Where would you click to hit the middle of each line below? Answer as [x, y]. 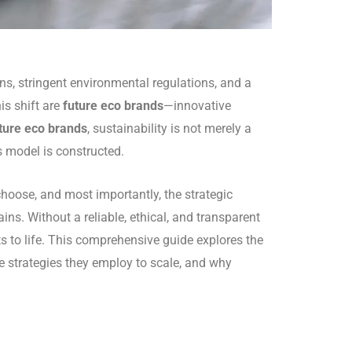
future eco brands [113, 106]
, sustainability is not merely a [169, 129]
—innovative [197, 106]
